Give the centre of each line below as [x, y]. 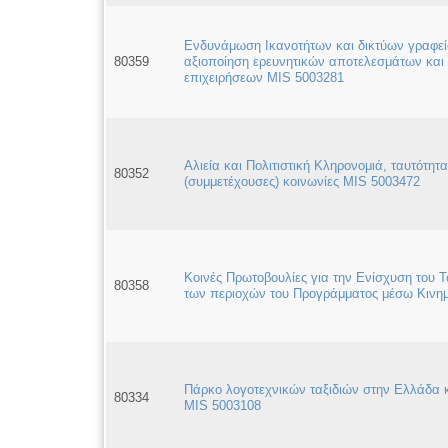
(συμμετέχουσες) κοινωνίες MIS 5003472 [302, 182]
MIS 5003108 [222, 406]
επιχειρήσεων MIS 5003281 [264, 78]
